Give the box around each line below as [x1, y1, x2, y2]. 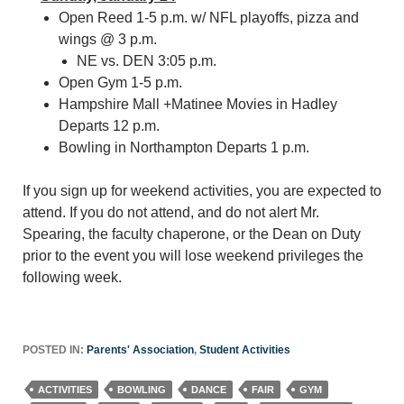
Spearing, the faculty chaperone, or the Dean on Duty [23, 226, 361, 242]
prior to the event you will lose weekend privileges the [23, 248, 363, 263]
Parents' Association [87, 344, 194, 356]
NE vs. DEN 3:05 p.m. [77, 53, 216, 69]
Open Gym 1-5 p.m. [59, 75, 182, 90]
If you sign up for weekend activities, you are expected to [23, 183, 381, 198]
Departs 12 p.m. [59, 118, 160, 133]
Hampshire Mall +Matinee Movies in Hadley [59, 96, 337, 112]
